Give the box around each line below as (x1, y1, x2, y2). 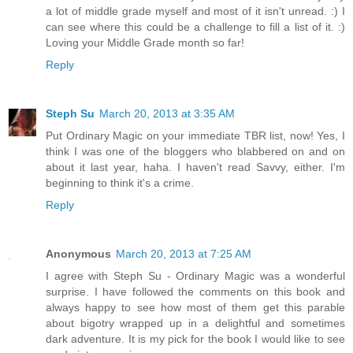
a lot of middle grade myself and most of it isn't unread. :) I (46, 5, 345, 18)
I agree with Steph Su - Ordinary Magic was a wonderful (46, 269, 345, 283)
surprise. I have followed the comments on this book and (46, 285, 345, 299)
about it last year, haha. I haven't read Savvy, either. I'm (46, 161, 345, 174)
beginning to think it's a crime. (46, 176, 194, 190)
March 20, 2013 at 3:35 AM (99, 107, 235, 121)
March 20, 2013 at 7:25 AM (116, 247, 251, 261)
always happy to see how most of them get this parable (46, 301, 345, 314)
